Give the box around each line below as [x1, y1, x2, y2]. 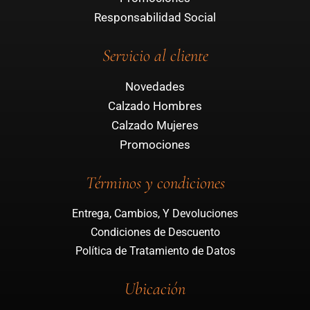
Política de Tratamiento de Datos [75, 244, 235, 258]
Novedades [125, 80, 185, 94]
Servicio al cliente [102, 45, 208, 66]
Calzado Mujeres [111, 118, 199, 133]
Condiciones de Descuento [90, 226, 220, 239]
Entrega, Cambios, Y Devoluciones [72, 207, 238, 221]
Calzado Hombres [108, 99, 202, 113]
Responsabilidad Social [94, 10, 216, 25]
